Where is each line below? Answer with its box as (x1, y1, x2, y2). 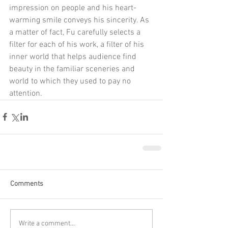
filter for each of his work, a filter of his (9, 39, 146, 50)
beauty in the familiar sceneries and (9, 64, 137, 74)
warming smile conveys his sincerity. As (9, 15, 151, 25)
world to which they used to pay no (9, 76, 133, 87)
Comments (10, 179, 43, 188)
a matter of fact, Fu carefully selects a (9, 27, 142, 38)
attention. (9, 88, 42, 99)
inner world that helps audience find (9, 51, 138, 62)
